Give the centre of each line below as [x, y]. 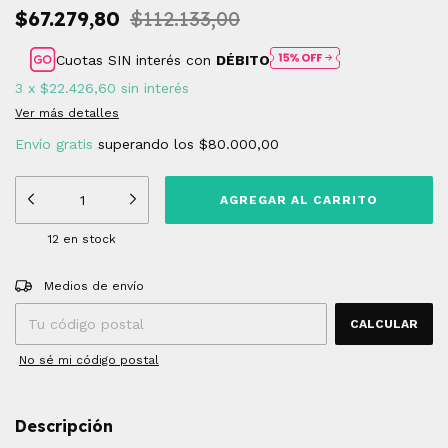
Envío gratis [54, 144]
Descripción [64, 426]
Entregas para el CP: [75, 280]
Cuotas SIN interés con [136, 59]
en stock [88, 239]
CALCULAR [384, 324]
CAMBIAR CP [393, 280]
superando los [148, 144]
